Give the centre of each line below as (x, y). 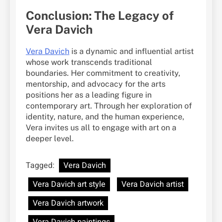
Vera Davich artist (153, 185)
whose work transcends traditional (89, 62)
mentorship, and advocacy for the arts (96, 84)
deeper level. (50, 139)
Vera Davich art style (69, 185)
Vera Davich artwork (68, 203)
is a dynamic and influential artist (132, 52)
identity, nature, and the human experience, (105, 117)
